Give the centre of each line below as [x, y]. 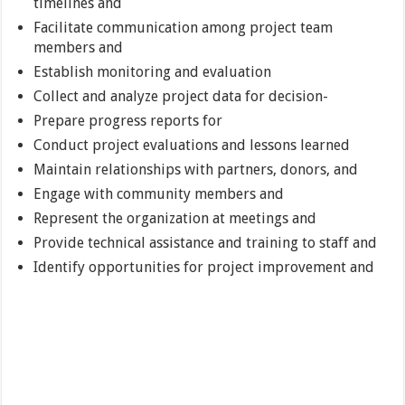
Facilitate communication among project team [184, 28]
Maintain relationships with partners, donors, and [196, 170]
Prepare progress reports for [128, 121]
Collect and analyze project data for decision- [181, 97]
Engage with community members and [159, 194]
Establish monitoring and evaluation [153, 72]
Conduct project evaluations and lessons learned [192, 146]
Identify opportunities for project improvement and [204, 268]
